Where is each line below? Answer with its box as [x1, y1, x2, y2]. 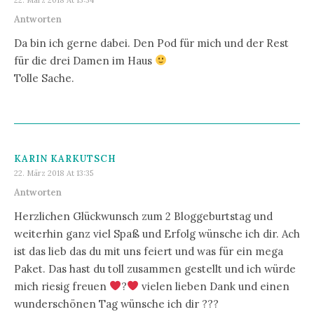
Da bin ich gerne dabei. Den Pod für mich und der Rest [14, 36, 289, 50]
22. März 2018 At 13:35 [14, 168, 93, 178]
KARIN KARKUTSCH [14, 152, 116, 165]
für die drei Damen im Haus [14, 53, 155, 67]
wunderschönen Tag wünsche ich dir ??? [14, 296, 219, 310]
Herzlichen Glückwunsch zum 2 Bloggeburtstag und [14, 209, 273, 223]
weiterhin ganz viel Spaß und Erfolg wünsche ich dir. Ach [14, 226, 300, 240]
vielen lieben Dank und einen [139, 279, 290, 293]
